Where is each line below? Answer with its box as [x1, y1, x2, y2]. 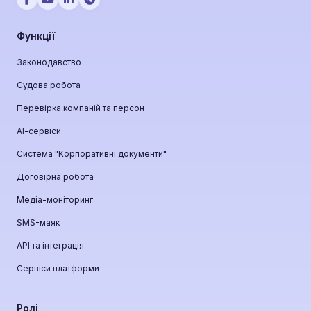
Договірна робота [17, 171, 94, 183]
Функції [17, 30, 55, 42]
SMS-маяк [17, 217, 60, 228]
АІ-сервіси [17, 126, 61, 137]
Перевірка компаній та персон [17, 103, 144, 114]
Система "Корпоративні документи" [17, 149, 167, 160]
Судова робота [17, 80, 81, 91]
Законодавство [17, 57, 81, 68]
